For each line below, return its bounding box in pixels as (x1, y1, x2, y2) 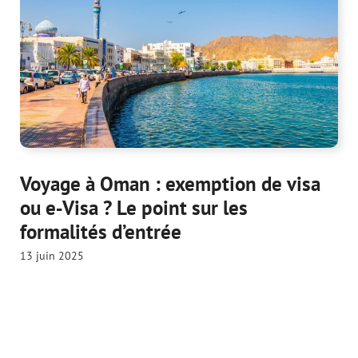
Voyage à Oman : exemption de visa (20, 171, 320, 197)
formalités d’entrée (20, 219, 181, 245)
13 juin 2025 (20, 249, 84, 264)
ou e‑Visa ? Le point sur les (20, 195, 248, 221)
